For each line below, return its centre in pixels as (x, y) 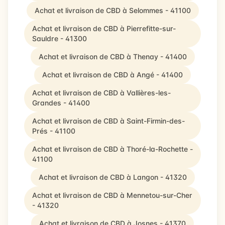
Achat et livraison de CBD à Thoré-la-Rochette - (113, 149)
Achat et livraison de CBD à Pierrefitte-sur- (104, 28)
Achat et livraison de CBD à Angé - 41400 (113, 75)
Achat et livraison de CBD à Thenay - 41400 (113, 57)
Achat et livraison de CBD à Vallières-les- (101, 93)
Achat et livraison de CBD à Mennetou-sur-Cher (112, 195)
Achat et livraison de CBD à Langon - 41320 (113, 177)
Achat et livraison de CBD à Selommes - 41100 (113, 10)
